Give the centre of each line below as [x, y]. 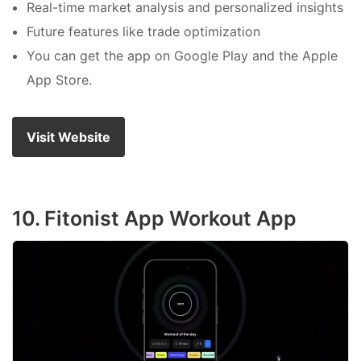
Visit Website [68, 137]
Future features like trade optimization [143, 32]
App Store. [59, 80]
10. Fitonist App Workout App [154, 218]
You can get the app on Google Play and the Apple [182, 56]
